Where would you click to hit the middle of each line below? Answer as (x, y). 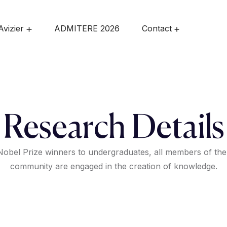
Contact (157, 29)
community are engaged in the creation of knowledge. (113, 166)
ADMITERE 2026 (87, 29)
